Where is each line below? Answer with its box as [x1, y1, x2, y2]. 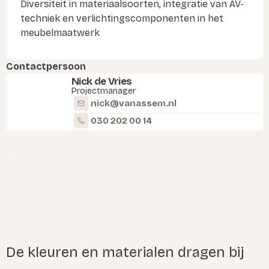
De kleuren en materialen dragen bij [6, 243, 244, 261]
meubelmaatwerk [20, 26, 100, 38]
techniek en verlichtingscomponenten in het [20, 12, 223, 24]
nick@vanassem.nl [91, 97, 177, 109]
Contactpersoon [6, 60, 86, 72]
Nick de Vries [71, 74, 132, 88]
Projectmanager [71, 85, 136, 96]
